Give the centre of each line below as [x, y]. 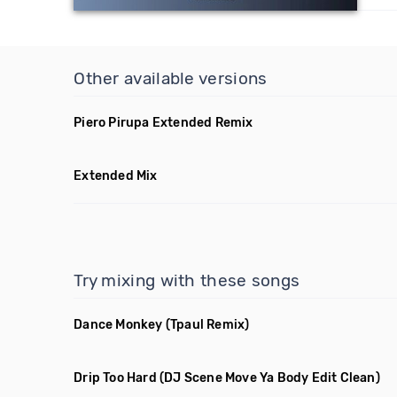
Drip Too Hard [115, 378]
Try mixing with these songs [187, 280]
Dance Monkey [118, 325]
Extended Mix [116, 176]
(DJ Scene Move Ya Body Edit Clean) [270, 378]
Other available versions [171, 78]
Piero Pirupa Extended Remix [163, 123]
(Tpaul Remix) [207, 325]
